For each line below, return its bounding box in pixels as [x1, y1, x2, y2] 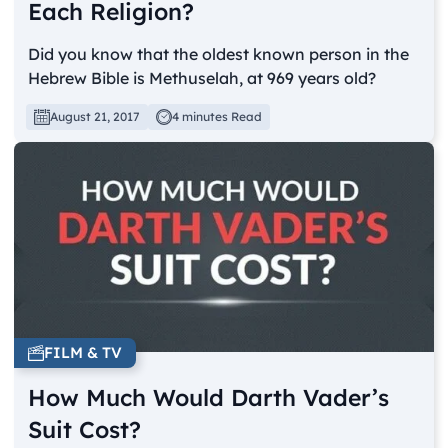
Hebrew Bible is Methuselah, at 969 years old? [28, 67, 377, 88]
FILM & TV [44, 342, 123, 362]
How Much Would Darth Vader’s [28, 382, 390, 412]
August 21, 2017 [50, 108, 141, 124]
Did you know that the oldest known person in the [28, 43, 410, 64]
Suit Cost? [28, 414, 142, 444]
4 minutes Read [172, 108, 263, 124]
